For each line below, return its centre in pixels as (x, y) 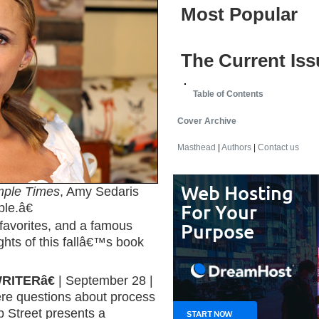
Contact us (278, 148)
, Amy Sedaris (99, 192)
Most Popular (239, 14)
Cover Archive (207, 121)
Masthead (197, 148)
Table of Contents (228, 94)
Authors (236, 148)
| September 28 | (104, 281)
